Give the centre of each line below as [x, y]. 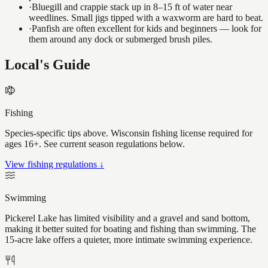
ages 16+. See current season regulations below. [95, 144]
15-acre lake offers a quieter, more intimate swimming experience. [129, 240]
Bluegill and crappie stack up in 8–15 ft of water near [132, 7]
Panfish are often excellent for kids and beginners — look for [147, 29]
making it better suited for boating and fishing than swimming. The [130, 229]
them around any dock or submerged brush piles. [121, 39]
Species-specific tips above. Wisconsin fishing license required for [129, 133]
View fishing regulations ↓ [54, 165]
